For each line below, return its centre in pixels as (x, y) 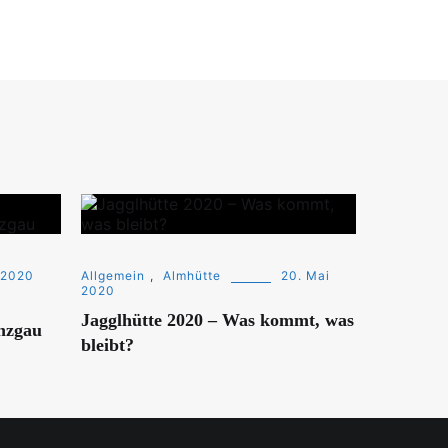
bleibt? (107, 344)
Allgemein (113, 275)
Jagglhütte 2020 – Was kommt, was (217, 319)
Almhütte (192, 275)
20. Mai (305, 275)
